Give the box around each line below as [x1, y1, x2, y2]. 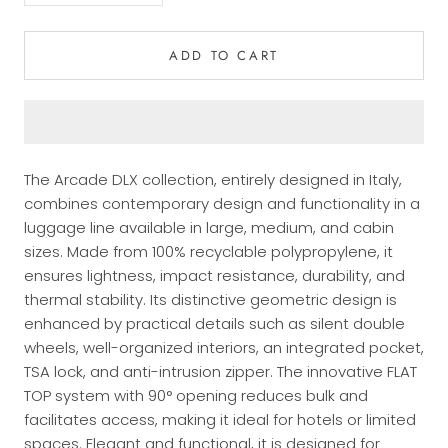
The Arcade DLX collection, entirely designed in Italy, [24, 169, 402, 190]
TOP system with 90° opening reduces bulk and [24, 385, 368, 406]
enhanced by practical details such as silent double [24, 313, 405, 334]
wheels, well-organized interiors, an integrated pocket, [24, 337, 424, 358]
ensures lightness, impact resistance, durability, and [24, 265, 405, 286]
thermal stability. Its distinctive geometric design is [24, 289, 397, 310]
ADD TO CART [169, 46, 279, 65]
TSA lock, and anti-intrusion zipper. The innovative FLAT [24, 361, 417, 382]
